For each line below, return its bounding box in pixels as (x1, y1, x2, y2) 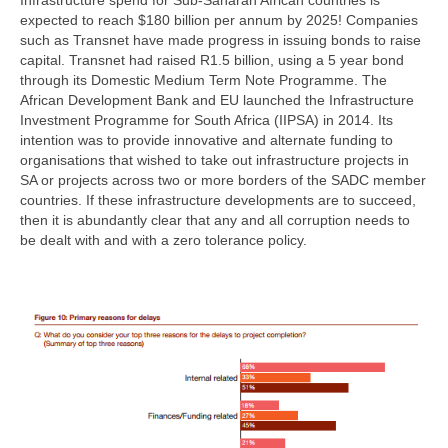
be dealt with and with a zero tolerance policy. (20, 231, 307, 248)
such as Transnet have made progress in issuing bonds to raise (20, 31, 421, 48)
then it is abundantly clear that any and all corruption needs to (20, 211, 410, 228)
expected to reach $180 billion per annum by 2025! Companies (20, 11, 418, 28)
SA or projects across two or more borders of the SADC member (20, 171, 426, 188)
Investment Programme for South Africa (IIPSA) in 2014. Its (20, 111, 393, 128)
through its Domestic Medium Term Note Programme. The (20, 71, 387, 88)
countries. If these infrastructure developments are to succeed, (20, 191, 416, 208)
